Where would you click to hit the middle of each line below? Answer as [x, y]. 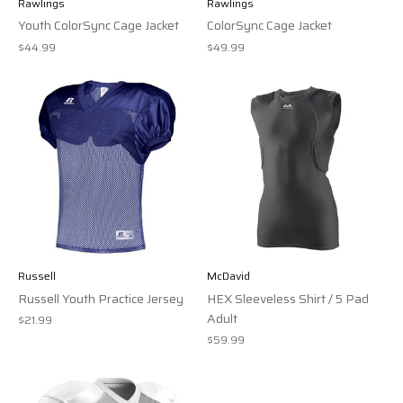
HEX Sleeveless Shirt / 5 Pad [287, 298]
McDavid [228, 276]
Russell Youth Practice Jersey [101, 298]
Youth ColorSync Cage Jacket [99, 26]
